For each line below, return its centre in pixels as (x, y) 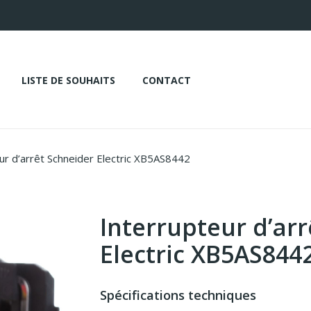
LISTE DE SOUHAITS (68, 80)
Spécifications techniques (178, 295)
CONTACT (167, 80)
